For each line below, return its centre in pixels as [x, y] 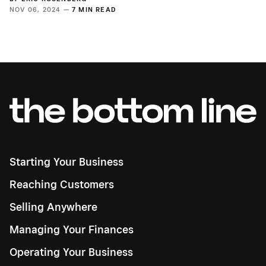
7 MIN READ [94, 9]
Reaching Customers [62, 184]
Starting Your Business [66, 161]
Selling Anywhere [53, 207]
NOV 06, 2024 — [41, 9]
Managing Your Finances [72, 229]
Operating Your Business [71, 252]
